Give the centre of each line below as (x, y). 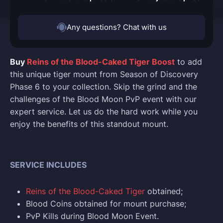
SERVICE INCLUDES (48, 165)
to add (188, 62)
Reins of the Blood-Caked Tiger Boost (101, 62)
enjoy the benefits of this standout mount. (89, 124)
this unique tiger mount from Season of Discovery (104, 74)
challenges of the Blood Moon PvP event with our (103, 99)
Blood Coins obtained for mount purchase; (106, 204)
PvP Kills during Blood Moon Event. (92, 216)
